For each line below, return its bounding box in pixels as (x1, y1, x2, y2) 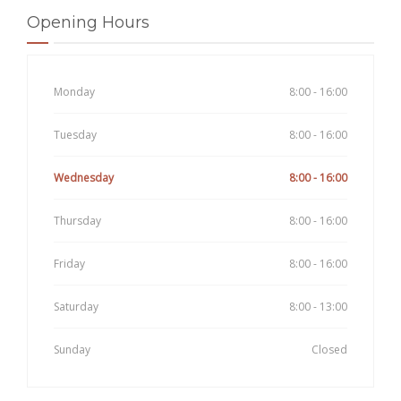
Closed (311, 342, 347, 358)
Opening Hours (27, 13, 149, 33)
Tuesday (54, 127, 97, 143)
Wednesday (54, 170, 114, 186)
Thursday (54, 213, 101, 229)
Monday (54, 84, 95, 100)
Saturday (54, 299, 98, 315)
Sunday (54, 342, 90, 358)
